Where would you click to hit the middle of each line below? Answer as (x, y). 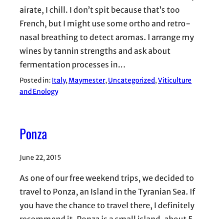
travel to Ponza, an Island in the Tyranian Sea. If (107, 192)
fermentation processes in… (73, 64)
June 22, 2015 (40, 158)
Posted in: (36, 80)
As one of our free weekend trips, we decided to (107, 178)
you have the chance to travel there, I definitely (107, 206)
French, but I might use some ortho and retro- (105, 23)
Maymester (87, 80)
